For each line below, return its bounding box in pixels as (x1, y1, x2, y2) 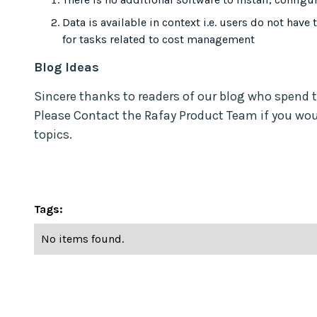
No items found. (41, 231, 124, 246)
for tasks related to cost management (62, 32, 255, 46)
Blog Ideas (34, 59, 99, 75)
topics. (34, 126, 72, 142)
